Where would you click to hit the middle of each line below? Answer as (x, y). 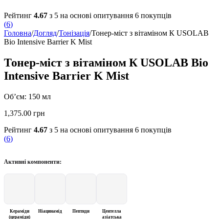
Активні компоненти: (33, 162)
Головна (18, 33)
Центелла (112, 211)
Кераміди (19, 211)
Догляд (45, 33)
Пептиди (81, 211)
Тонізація (74, 33)
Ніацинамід (50, 211)
